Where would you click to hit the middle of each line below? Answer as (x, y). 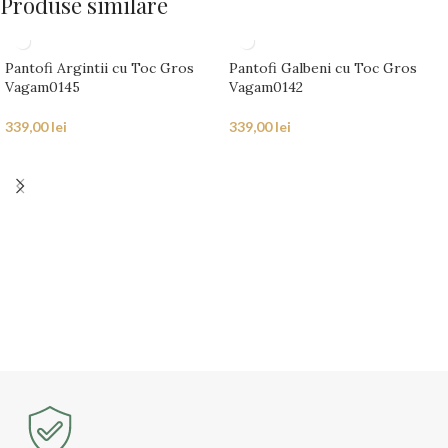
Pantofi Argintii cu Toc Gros (99, 68)
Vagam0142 (266, 87)
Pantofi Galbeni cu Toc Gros (323, 68)
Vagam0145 (42, 87)
